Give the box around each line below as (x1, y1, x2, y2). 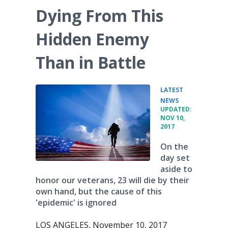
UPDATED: (160, 105, 192, 113)
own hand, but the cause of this (36, 186, 162, 197)
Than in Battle (36, 51, 146, 73)
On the (160, 141, 188, 152)
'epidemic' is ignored (36, 197, 117, 208)
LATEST (160, 85, 183, 94)
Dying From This (36, 5, 163, 26)
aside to (160, 163, 192, 175)
